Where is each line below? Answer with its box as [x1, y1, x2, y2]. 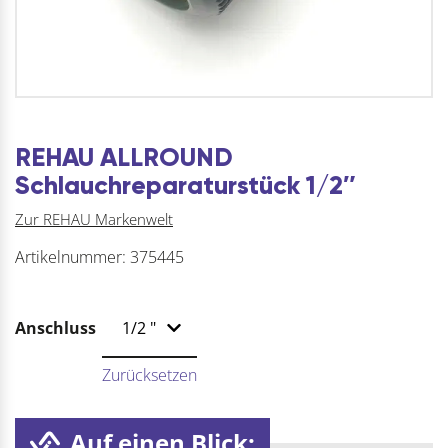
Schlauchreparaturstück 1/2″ [15, 170, 355, 201]
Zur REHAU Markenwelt [15, 208, 173, 229]
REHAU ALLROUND [15, 142, 233, 173]
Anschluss [15, 316, 96, 339]
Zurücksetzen [102, 363, 197, 386]
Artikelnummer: [15, 245, 130, 268]
